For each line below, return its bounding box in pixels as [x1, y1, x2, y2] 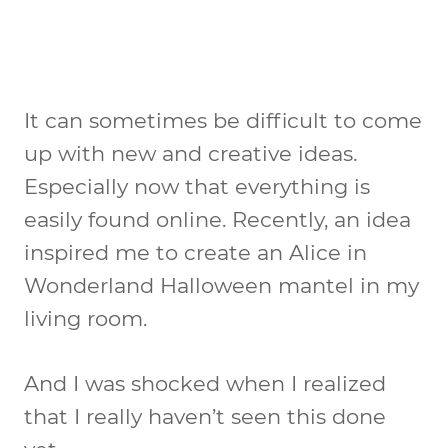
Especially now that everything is [24, 173, 370, 199]
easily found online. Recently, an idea [24, 206, 411, 232]
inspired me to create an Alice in [24, 239, 367, 265]
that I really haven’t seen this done [24, 403, 386, 429]
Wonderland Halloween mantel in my [24, 272, 419, 298]
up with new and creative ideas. [24, 140, 357, 166]
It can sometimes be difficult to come [24, 107, 422, 133]
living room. [24, 305, 147, 331]
